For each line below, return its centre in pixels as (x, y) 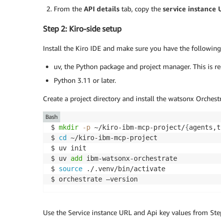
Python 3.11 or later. (85, 80)
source (71, 169)
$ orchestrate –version (94, 179)
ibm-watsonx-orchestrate (130, 159)
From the (69, 8)
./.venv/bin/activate (124, 169)
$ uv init (69, 148)
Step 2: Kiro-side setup (82, 29)
